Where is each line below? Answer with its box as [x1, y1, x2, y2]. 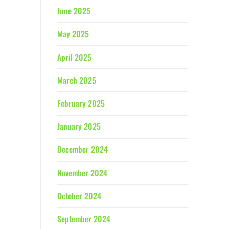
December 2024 [57, 143, 108, 156]
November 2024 [57, 166, 107, 179]
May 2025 [57, 28, 89, 40]
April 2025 [57, 51, 91, 63]
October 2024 [57, 189, 101, 202]
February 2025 [57, 97, 105, 109]
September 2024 [57, 212, 110, 225]
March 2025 [57, 74, 96, 86]
